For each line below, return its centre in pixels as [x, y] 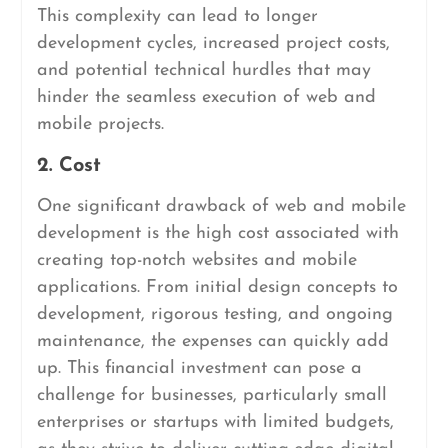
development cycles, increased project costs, [213, 43]
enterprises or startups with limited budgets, [215, 422]
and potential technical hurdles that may [203, 70]
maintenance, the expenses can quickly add [212, 341]
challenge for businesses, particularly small [211, 395]
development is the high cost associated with [217, 233]
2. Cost [68, 166]
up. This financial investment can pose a [199, 368]
